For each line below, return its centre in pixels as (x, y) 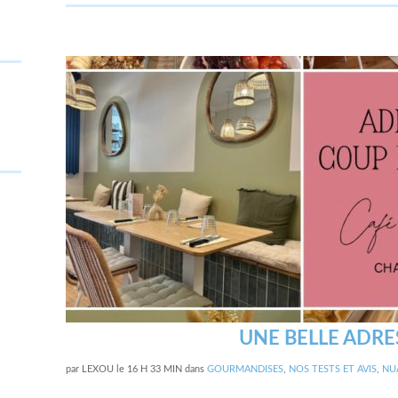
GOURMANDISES (245, 369)
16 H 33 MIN (155, 369)
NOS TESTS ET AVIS (333, 369)
